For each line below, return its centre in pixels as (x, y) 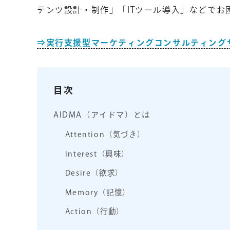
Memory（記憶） (98, 192)
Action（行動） (94, 211)
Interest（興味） (97, 154)
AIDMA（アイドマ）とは (102, 114)
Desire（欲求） (94, 173)
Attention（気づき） (105, 135)
